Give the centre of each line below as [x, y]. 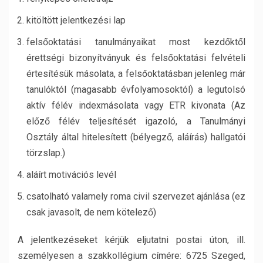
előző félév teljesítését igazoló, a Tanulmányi [136, 121]
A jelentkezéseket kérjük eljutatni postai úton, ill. [131, 240]
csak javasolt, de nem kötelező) [91, 212]
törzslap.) [46, 153]
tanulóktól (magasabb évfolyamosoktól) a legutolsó [136, 90]
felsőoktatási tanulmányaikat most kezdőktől [136, 42]
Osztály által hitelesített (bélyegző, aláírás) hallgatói [136, 137]
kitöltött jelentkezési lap [76, 20]
